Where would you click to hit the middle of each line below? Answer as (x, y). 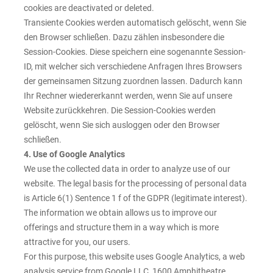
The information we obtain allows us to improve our (120, 213)
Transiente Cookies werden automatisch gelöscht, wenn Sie (135, 23)
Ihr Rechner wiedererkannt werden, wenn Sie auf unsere (128, 96)
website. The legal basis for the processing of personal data (135, 184)
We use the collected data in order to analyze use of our (127, 169)
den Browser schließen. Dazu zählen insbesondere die (124, 37)
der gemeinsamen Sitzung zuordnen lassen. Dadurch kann (133, 81)
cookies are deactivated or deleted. (89, 8)
